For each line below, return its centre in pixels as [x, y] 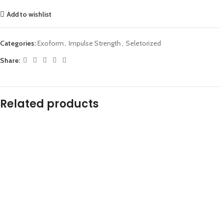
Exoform [51, 43]
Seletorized [143, 43]
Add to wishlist [29, 14]
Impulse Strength [95, 43]
